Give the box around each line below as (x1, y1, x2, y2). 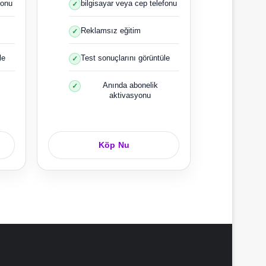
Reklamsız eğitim (81, 23, 141, 38)
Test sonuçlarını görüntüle (81, 50, 170, 65)
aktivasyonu (109, 87, 151, 103)
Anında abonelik (102, 77, 158, 93)
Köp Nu (98, 137, 129, 153)
